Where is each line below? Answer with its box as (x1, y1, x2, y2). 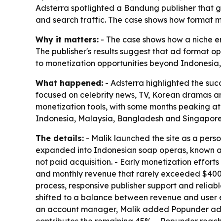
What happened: (36, 78, 103, 88)
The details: (36, 133, 84, 143)
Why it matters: (36, 35, 99, 44)
